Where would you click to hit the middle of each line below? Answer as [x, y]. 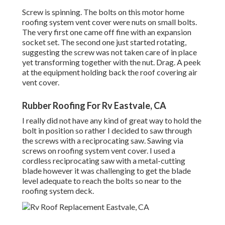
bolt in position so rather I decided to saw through [107, 131]
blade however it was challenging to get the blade [106, 171]
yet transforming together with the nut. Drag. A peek [111, 62]
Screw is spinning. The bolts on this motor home [103, 12]
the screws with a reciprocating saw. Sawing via [103, 141]
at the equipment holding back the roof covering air [110, 72]
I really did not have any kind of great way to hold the [112, 121]
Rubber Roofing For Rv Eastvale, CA [94, 106]
